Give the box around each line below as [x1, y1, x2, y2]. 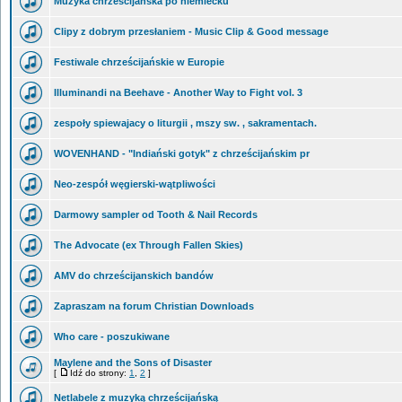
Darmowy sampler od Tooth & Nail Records [54, 209, 258, 220]
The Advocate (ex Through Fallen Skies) [54, 240, 243, 250]
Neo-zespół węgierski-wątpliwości [54, 179, 215, 189]
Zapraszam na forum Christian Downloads [54, 301, 254, 311]
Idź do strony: [70, 368, 129, 378]
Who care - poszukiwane [54, 331, 170, 342]
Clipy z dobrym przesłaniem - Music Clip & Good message [54, 26, 328, 37]
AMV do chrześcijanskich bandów [54, 270, 214, 281]
